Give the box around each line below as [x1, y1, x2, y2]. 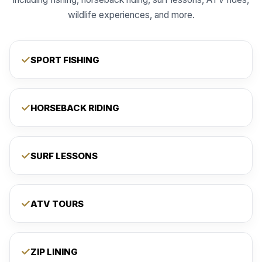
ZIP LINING [30, 246, 78, 257]
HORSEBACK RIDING [30, 102, 119, 113]
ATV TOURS [30, 198, 84, 209]
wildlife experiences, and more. [67, 9, 195, 21]
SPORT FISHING [30, 54, 99, 65]
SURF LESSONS [30, 150, 98, 161]
